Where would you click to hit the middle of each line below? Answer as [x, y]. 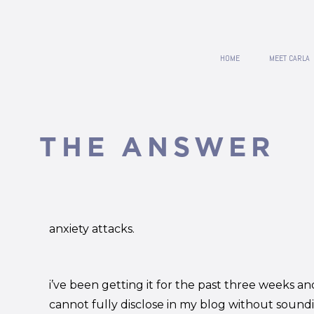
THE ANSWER [157, 147]
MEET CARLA [289, 58]
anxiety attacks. [91, 229]
